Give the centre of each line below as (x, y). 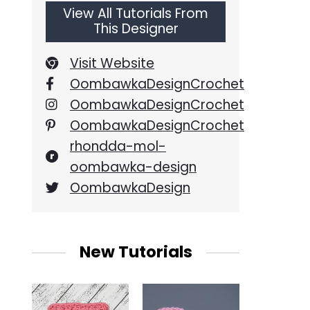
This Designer (136, 29)
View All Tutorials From (136, 14)
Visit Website (112, 64)
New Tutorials (136, 252)
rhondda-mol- (118, 147)
